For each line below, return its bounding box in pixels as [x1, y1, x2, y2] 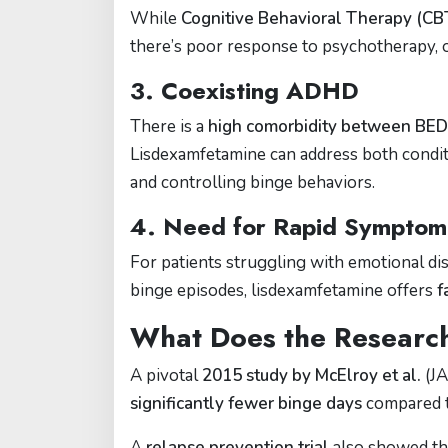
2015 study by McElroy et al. [202, 364, 421, 387]
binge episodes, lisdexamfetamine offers [130, 279, 437, 302]
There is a [130, 115, 208, 138]
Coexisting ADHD [161, 73, 359, 108]
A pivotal [130, 364, 202, 387]
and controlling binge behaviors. [130, 171, 375, 194]
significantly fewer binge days [130, 392, 362, 415]
